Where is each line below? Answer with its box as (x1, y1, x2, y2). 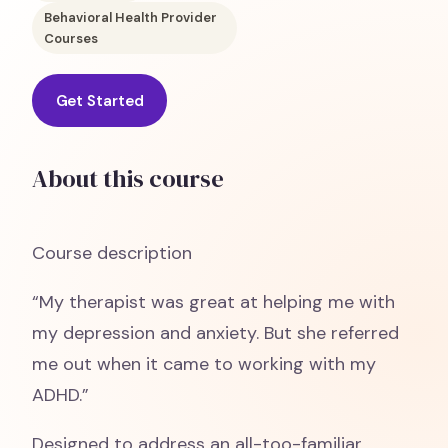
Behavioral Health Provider (44, 9, 217, 26)
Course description (32, 241, 192, 265)
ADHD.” (32, 383, 89, 407)
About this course (32, 162, 224, 195)
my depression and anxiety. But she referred (32, 321, 399, 345)
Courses (44, 30, 98, 47)
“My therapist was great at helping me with (32, 290, 395, 314)
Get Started (55, 90, 144, 111)
